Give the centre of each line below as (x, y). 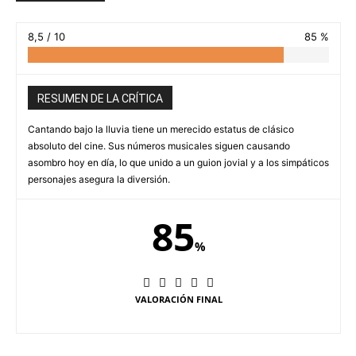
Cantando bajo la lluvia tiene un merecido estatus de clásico (161, 129)
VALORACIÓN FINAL (178, 299)
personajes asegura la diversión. (99, 179)
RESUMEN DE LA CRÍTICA (100, 98)
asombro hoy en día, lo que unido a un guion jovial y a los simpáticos (178, 162)
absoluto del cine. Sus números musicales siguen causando (159, 145)
